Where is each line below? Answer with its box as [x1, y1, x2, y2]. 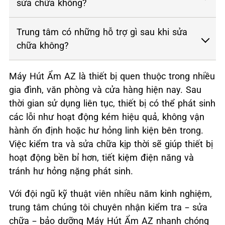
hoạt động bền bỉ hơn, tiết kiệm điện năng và [9, 152, 194, 163]
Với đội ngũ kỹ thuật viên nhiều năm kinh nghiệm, [9, 188, 212, 199]
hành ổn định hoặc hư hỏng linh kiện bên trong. [9, 125, 203, 136]
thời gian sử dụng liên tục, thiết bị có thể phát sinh [9, 97, 215, 108]
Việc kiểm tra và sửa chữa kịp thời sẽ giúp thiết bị [9, 138, 213, 149]
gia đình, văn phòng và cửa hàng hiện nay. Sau [9, 84, 201, 95]
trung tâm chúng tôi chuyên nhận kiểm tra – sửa [9, 201, 207, 212]
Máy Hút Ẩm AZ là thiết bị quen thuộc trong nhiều [9, 70, 215, 81]
